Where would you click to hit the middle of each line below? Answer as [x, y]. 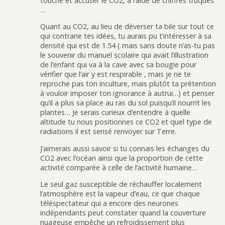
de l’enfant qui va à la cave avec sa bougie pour [118, 65]
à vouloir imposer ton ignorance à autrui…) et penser [127, 93]
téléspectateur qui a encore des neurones [109, 203]
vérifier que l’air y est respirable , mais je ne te [116, 74]
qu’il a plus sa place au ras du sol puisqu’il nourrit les [126, 103]
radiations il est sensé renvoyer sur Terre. [108, 132]
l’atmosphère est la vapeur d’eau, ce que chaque [120, 193]
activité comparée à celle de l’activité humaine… [119, 167]
